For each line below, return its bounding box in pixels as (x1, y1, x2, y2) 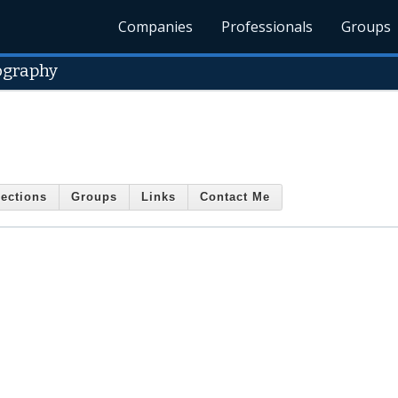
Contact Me (200, 190, 270, 204)
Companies (118, 17, 194, 36)
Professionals (221, 17, 314, 36)
